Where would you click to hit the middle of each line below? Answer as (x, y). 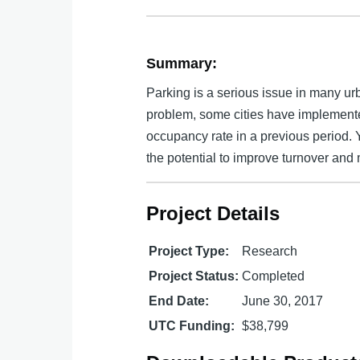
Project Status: (194, 276)
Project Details (213, 213)
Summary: (182, 63)
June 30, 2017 (283, 301)
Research (270, 251)
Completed (274, 276)
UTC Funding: (192, 325)
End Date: (179, 301)
